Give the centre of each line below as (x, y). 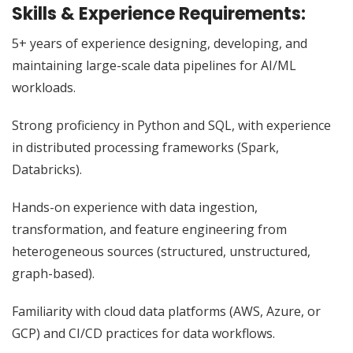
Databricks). (47, 170)
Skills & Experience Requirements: (159, 14)
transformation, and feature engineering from (149, 230)
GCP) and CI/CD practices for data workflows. (143, 334)
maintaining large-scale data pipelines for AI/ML (154, 66)
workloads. (44, 88)
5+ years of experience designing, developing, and (160, 44)
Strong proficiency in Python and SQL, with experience (171, 126)
